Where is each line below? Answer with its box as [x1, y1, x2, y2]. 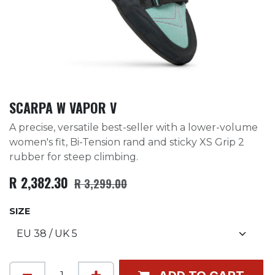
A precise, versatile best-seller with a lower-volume [9, 121, 258, 133]
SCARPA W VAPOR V [9, 97, 117, 117]
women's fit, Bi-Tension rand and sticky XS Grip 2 [9, 136, 244, 148]
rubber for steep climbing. [9, 150, 138, 163]
